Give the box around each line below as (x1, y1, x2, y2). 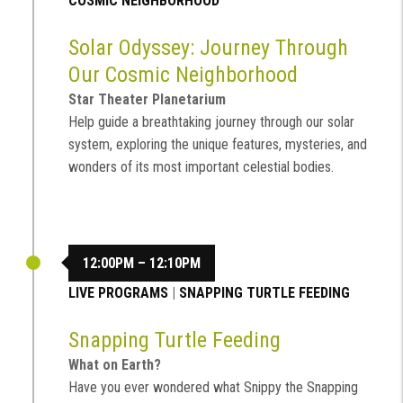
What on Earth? (68, 356, 161, 374)
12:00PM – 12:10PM (83, 254, 201, 272)
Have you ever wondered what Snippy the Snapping (68, 379, 358, 397)
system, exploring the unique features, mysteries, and (68, 136, 367, 154)
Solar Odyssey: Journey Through (68, 35, 348, 61)
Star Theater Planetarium (68, 91, 226, 109)
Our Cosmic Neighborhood (68, 62, 298, 88)
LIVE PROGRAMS (68, 283, 168, 301)
